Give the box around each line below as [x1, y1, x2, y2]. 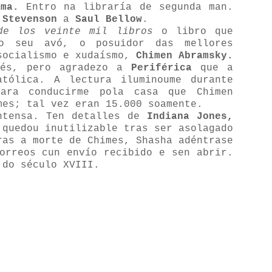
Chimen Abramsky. [136, 50, 233, 61]
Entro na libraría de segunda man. [18, 2, 234, 13]
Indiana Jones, [147, 111, 233, 122]
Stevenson [2, 14, 57, 25]
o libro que [152, 26, 234, 37]
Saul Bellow [75, 14, 142, 25]
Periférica [131, 63, 192, 73]
